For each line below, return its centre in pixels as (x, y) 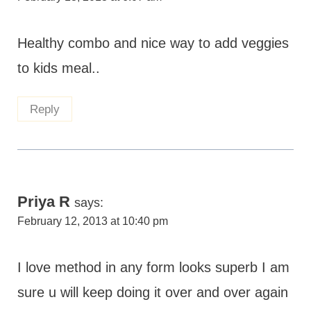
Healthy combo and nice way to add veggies (153, 43)
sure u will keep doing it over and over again (152, 293)
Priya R (43, 202)
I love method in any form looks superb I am (153, 268)
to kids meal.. (58, 68)
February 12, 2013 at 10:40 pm (92, 221)
